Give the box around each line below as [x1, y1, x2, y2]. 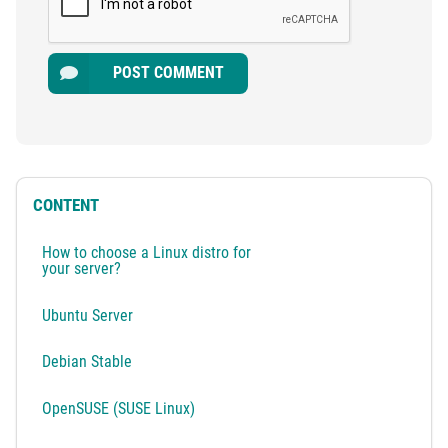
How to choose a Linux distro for [42, 242, 252, 262]
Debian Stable [42, 352, 133, 372]
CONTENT [33, 195, 99, 216]
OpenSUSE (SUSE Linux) [42, 399, 196, 419]
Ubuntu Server [42, 305, 134, 325]
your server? [42, 258, 122, 278]
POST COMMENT [113, 63, 225, 83]
